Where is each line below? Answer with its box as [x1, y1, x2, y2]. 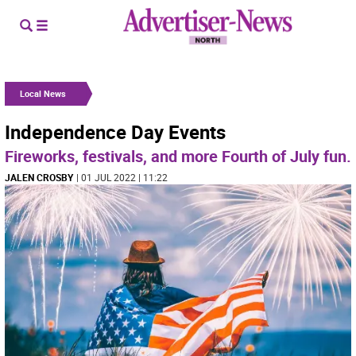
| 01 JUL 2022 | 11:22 [76, 171, 168, 184]
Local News [20, 87, 66, 99]
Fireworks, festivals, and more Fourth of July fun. [5, 145, 351, 167]
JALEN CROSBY [5, 171, 73, 184]
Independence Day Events [5, 119, 226, 145]
